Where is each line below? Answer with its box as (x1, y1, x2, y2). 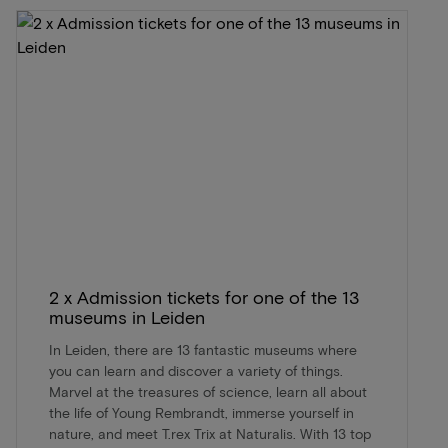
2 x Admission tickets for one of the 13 (49, 286, 360, 308)
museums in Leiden (49, 306, 205, 328)
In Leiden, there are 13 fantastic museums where (49, 341, 357, 358)
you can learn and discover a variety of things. (49, 362, 343, 379)
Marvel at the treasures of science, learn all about (49, 383, 367, 400)
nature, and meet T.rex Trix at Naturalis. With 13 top (49, 425, 371, 442)
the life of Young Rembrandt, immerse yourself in (49, 404, 354, 421)
